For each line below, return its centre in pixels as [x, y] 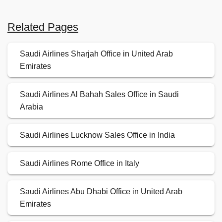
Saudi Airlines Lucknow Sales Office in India [97, 135]
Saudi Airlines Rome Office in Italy [80, 164]
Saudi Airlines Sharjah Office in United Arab [96, 54]
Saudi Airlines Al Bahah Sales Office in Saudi [99, 95]
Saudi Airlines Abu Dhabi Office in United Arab [101, 192]
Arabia [31, 107]
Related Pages [43, 27]
